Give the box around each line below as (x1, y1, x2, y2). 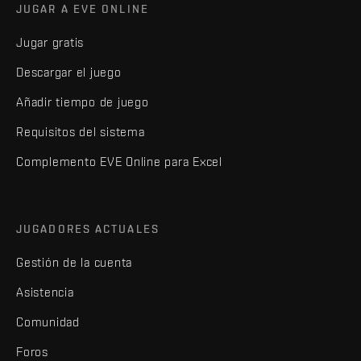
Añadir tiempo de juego (16, 94, 149, 109)
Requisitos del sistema (16, 124, 145, 139)
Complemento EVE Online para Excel (16, 154, 222, 168)
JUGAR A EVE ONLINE (16, 2, 149, 15)
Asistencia (16, 284, 74, 299)
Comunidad (16, 314, 80, 329)
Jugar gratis (16, 35, 84, 49)
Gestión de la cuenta (16, 255, 132, 269)
